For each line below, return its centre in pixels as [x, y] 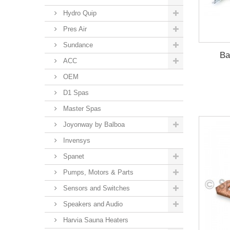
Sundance [77, 45]
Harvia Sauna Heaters [95, 220]
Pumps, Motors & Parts [97, 172]
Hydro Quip [79, 13]
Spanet [73, 156]
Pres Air [74, 29]
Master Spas [81, 109]
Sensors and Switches [95, 188]
